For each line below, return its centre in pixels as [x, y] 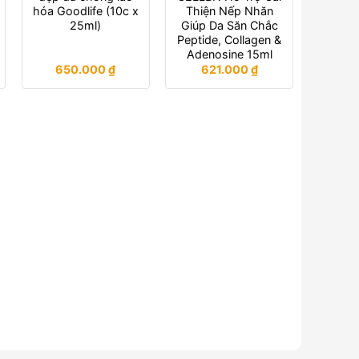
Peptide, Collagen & [230, 39]
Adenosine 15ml [229, 54]
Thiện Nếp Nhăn [229, 10]
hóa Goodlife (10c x [85, 10]
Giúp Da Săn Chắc [229, 25]
